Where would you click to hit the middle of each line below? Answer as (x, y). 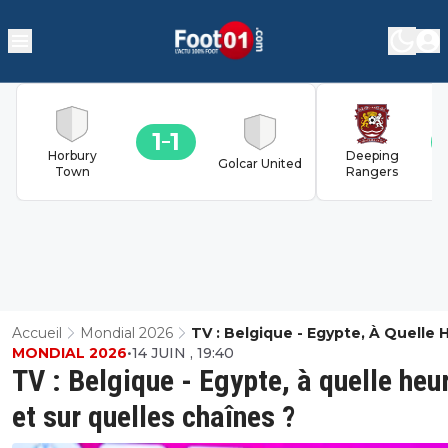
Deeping (372, 155)
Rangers (372, 171)
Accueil (37, 332)
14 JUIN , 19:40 (183, 352)
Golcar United (260, 163)
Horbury (72, 155)
